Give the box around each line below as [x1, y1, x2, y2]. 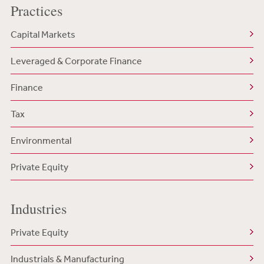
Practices [10, 1, 62, 20]
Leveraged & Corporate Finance [10, 55, 142, 67]
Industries [10, 199, 67, 218]
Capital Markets [10, 28, 75, 40]
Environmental [10, 134, 71, 146]
